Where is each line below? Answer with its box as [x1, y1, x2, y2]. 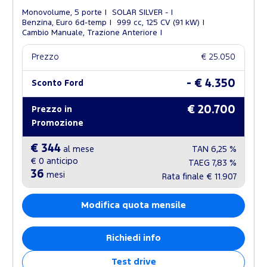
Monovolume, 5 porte [22, 8, 102, 16]
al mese [61, 145, 94, 153]
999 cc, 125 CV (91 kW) [117, 18, 200, 26]
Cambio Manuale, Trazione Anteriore [22, 29, 157, 36]
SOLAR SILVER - [112, 8, 168, 16]
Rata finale [162, 173, 206, 181]
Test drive [111, 257, 156, 266]
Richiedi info [106, 234, 161, 242]
